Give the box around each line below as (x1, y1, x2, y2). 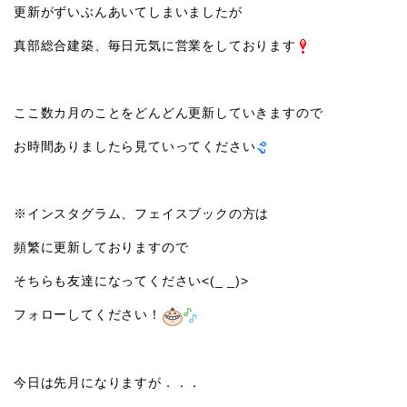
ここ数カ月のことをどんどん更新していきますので (14, 104, 323, 120)
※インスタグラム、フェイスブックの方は (14, 205, 270, 221)
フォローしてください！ (14, 306, 162, 322)
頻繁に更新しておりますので (14, 239, 189, 254)
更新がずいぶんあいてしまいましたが (14, 4, 243, 19)
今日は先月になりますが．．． (14, 374, 203, 390)
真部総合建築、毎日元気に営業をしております (14, 37, 296, 53)
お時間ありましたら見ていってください (14, 138, 256, 154)
